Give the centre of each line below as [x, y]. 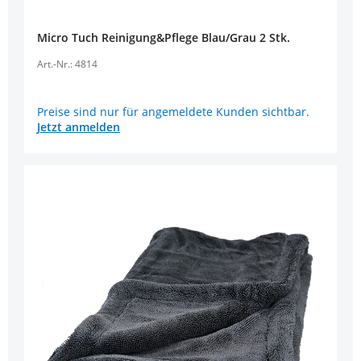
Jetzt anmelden [79, 127]
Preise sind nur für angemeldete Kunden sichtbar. [173, 112]
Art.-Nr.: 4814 [67, 64]
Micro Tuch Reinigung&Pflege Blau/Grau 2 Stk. [164, 38]
